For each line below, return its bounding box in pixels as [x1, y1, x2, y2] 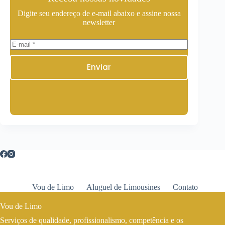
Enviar [87, 62, 111, 73]
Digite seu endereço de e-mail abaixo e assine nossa [17, 9, 181, 18]
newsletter [83, 18, 116, 27]
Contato [173, 183, 198, 191]
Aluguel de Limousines [86, 183, 161, 191]
